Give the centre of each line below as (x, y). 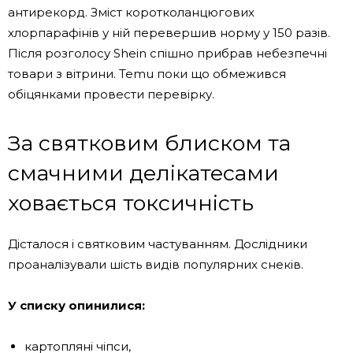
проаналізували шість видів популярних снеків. (156, 264)
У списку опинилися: (76, 305)
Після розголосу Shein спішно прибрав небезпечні (167, 53)
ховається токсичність (131, 203)
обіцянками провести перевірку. (111, 94)
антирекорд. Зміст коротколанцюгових (131, 12)
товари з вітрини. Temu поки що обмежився (147, 73)
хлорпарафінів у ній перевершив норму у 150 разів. (169, 32)
